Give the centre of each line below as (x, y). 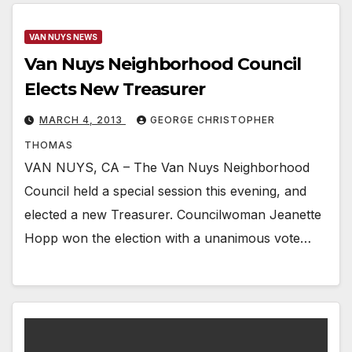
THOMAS (49, 145)
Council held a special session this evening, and (165, 191)
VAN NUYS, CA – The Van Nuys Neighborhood (167, 167)
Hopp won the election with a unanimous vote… (168, 238)
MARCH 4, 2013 (82, 119)
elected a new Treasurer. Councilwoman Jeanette (173, 214)
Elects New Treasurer (115, 89)
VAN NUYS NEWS (63, 37)
